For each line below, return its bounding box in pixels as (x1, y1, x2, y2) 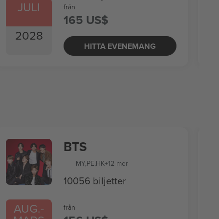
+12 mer (105, 158, 128, 168)
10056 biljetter (64, 174, 126, 188)
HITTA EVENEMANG (84, 40, 156, 52)
